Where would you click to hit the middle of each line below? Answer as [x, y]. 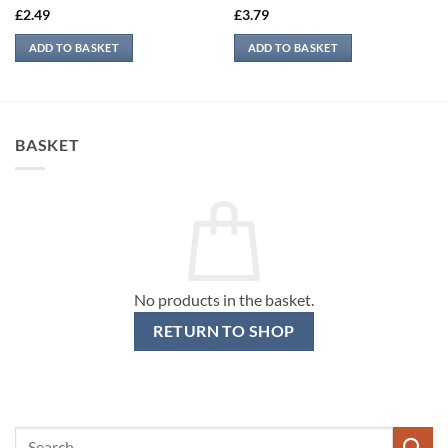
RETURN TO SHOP [224, 331]
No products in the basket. [224, 300]
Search [35, 437]
